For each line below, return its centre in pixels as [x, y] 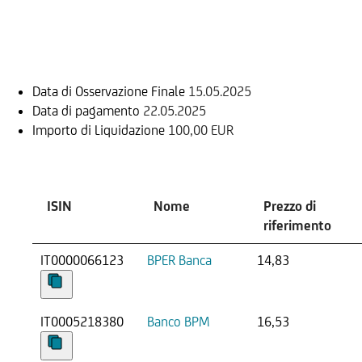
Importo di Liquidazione [99, 130]
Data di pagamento [86, 110]
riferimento [297, 225]
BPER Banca [179, 260]
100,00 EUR [201, 130]
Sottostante [92, 151]
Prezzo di [290, 206]
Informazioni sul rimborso [160, 44]
